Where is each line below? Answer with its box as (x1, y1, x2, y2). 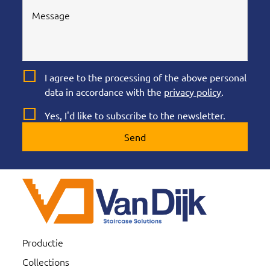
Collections (22, 255, 70, 269)
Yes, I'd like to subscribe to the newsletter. (45, 109, 226, 122)
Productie (22, 236, 64, 250)
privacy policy (164, 86, 222, 98)
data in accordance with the (45, 86, 165, 98)
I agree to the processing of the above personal (45, 71, 247, 84)
